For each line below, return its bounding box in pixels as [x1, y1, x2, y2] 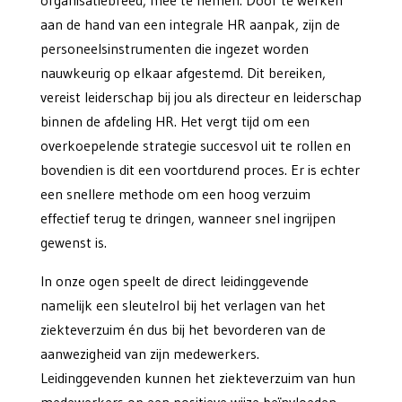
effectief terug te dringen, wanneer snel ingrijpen [39, 209, 336, 228]
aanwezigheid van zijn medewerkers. [39, 345, 259, 363]
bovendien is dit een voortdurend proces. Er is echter [39, 161, 360, 179]
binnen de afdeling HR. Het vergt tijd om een [39, 112, 310, 131]
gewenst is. [39, 233, 107, 252]
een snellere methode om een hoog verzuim [39, 185, 310, 204]
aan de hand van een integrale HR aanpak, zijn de [39, 15, 340, 34]
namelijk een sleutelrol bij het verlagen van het [39, 296, 326, 315]
